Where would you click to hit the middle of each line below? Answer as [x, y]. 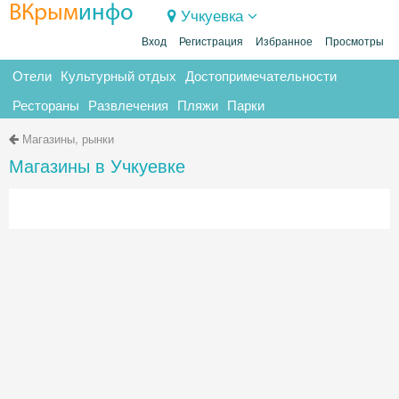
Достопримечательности [261, 75]
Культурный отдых [118, 75]
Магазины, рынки [68, 138]
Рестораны [46, 105]
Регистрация [211, 42]
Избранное [284, 42]
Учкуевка [212, 15]
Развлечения [128, 105]
